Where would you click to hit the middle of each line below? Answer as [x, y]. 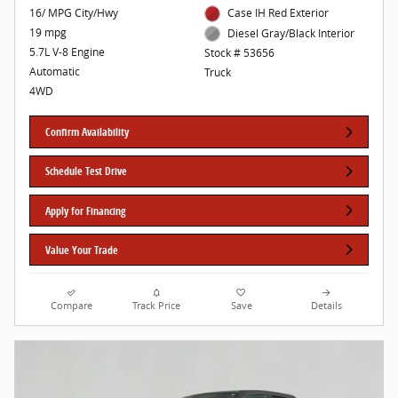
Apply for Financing [86, 211]
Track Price [157, 306]
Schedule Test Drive [87, 171]
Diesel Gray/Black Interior [291, 33]
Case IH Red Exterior [279, 13]
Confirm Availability [88, 132]
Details [326, 306]
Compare [72, 306]
